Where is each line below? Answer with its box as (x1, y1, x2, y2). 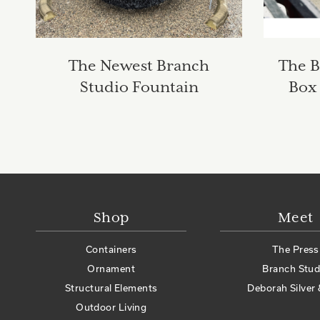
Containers (85, 244, 137, 256)
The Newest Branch (69, 58, 209, 76)
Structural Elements (64, 282, 158, 294)
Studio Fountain (79, 79, 199, 97)
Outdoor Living (76, 301, 147, 314)
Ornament (87, 263, 136, 275)
